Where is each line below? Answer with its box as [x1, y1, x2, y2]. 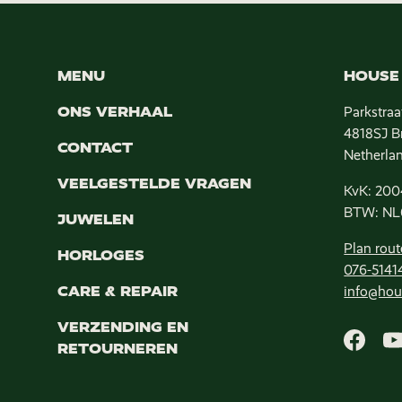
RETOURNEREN [57, 339, 178, 357]
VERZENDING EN [57, 318, 188, 336]
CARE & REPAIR [57, 282, 178, 300]
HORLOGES [57, 246, 144, 264]
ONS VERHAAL [57, 102, 172, 120]
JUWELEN [57, 210, 134, 228]
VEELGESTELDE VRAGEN [57, 174, 251, 192]
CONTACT [57, 138, 133, 156]
